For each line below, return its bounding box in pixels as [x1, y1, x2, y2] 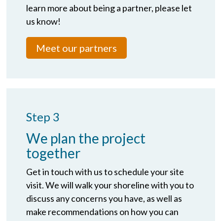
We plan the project [26, 129, 146, 147]
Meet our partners [36, 41, 117, 54]
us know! [26, 15, 61, 27]
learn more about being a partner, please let [26, 2, 192, 13]
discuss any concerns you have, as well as [26, 192, 182, 204]
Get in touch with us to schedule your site [26, 166, 184, 177]
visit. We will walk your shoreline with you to [26, 179, 194, 190]
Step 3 [26, 109, 60, 124]
